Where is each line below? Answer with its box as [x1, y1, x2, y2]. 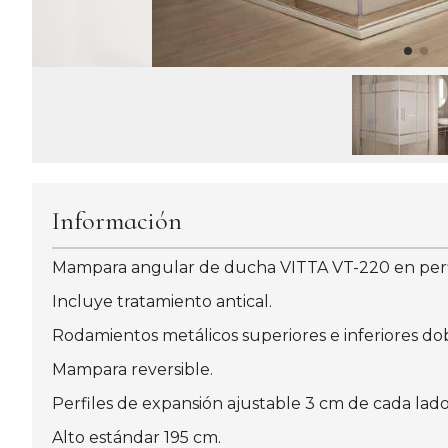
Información [52, 205, 182, 237]
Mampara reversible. [52, 360, 213, 380]
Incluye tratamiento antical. [52, 292, 272, 312]
